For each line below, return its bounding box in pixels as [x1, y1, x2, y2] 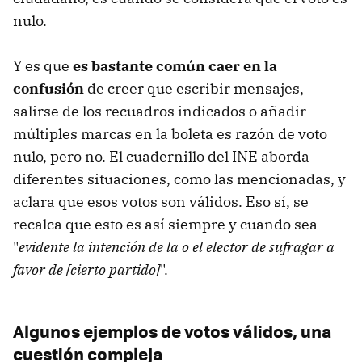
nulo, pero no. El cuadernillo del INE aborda [13, 147, 309, 166]
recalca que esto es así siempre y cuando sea [13, 215, 318, 234]
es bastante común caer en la [73, 57, 277, 76]
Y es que [13, 57, 73, 76]
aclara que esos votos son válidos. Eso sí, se [13, 192, 309, 212]
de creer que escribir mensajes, [84, 79, 304, 99]
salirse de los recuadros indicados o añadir [13, 102, 306, 121]
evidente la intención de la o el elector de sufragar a [19, 238, 335, 257]
